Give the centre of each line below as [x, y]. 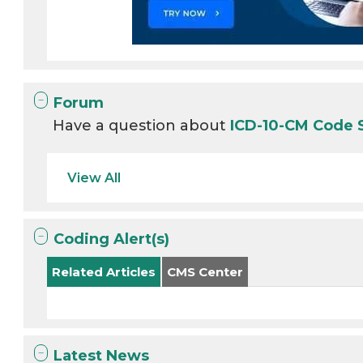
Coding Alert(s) [112, 239]
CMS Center [205, 272]
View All [94, 178]
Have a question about [142, 126]
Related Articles [104, 272]
